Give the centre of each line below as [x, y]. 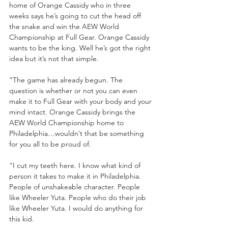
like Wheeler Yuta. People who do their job [79, 197]
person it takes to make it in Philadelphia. [76, 176]
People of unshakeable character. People [76, 187]
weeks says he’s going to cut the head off [76, 16]
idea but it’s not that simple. [54, 58]
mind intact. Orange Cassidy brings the [73, 112]
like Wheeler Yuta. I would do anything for [77, 208]
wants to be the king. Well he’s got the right [81, 48]
